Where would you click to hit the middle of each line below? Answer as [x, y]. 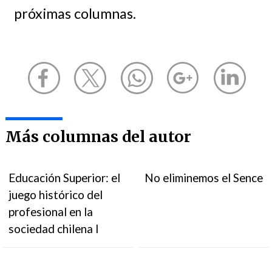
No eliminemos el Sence [204, 178]
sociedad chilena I [54, 229]
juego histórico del [56, 195]
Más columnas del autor [98, 137]
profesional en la [51, 212]
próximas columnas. [75, 13]
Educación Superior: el [65, 178]
